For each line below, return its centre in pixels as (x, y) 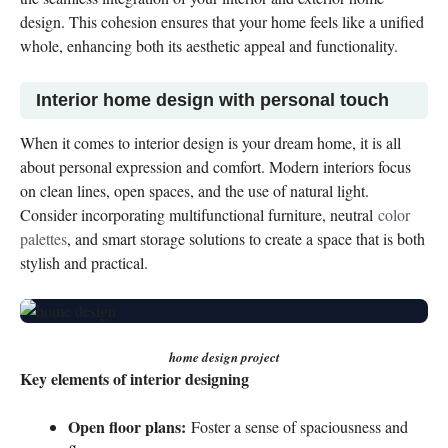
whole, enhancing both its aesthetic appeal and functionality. (209, 45)
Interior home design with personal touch (212, 100)
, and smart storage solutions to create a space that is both (246, 238)
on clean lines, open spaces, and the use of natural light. (194, 190)
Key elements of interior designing (134, 378)
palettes (43, 238)
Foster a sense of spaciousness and (297, 426)
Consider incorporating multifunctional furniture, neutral (199, 214)
